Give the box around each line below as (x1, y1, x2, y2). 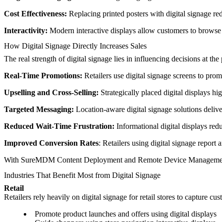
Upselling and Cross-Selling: (4, 88, 101, 97)
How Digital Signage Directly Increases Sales (4, 41, 147, 50)
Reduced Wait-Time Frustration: (4, 121, 116, 130)
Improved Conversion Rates (4, 138, 99, 147)
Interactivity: (4, 26, 50, 35)
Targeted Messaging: (4, 105, 76, 113)
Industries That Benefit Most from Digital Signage (4, 171, 161, 180)
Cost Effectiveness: (4, 9, 69, 18)
